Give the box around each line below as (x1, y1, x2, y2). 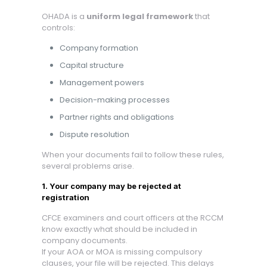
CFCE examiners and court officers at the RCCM (41, 212, 223, 223)
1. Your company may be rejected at (41, 181, 181, 191)
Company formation (59, 42, 138, 54)
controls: (41, 22, 75, 33)
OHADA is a (41, 11, 86, 22)
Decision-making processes (59, 94, 170, 105)
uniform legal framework (86, 11, 193, 22)
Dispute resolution (59, 129, 129, 140)
